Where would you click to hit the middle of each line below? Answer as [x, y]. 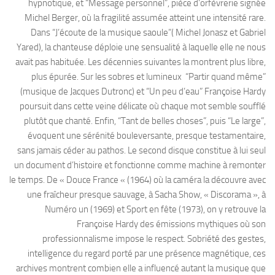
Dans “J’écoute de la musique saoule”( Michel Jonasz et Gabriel [148, 33]
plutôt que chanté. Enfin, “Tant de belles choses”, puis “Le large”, [145, 121]
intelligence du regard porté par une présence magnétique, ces [147, 254]
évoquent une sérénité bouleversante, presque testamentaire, [147, 136]
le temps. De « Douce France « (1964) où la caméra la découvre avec [137, 180]
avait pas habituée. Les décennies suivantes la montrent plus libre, [141, 62]
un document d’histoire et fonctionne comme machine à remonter [140, 165]
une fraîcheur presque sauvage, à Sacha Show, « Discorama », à [146, 195]
